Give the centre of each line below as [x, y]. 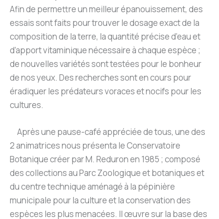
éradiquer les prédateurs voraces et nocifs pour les [106, 91]
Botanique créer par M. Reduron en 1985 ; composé [105, 159]
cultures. [27, 105]
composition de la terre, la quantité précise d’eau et [105, 37]
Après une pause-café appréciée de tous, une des [108, 132]
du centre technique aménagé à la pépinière [92, 187]
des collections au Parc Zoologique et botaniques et [107, 173]
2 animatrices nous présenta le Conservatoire [95, 146]
